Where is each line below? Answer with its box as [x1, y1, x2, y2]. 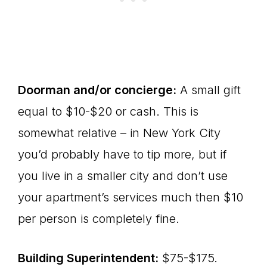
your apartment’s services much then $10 [18, 190, 243, 204]
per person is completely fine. [18, 212, 179, 226]
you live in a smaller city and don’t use [18, 169, 228, 183]
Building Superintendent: [18, 251, 159, 265]
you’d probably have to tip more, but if [18, 147, 226, 162]
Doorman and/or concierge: [18, 83, 176, 97]
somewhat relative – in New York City [18, 126, 221, 140]
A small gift [176, 83, 241, 97]
